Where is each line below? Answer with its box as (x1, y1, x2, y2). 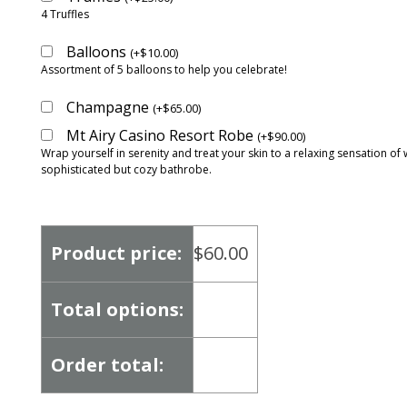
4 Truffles (41, 6, 89, 22)
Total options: (51, 297, 184, 322)
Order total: (51, 352, 164, 377)
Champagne (66, 97, 153, 117)
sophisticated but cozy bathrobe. (41, 162, 212, 177)
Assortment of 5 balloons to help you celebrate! (41, 62, 287, 77)
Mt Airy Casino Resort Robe (66, 125, 257, 145)
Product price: (51, 241, 182, 265)
